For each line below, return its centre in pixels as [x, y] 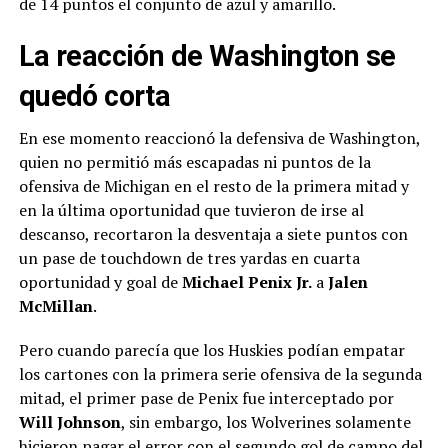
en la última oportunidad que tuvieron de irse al [191, 209]
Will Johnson [69, 421]
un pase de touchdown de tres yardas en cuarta [189, 257]
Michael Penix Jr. [244, 281]
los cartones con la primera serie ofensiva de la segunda [220, 373]
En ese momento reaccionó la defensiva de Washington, [219, 137]
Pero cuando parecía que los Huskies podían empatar [211, 349]
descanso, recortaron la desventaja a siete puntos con [213, 233]
